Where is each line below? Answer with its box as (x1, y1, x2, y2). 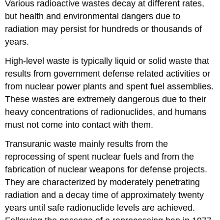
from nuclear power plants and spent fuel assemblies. (5, 81, 214, 91)
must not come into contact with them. (5, 119, 154, 130)
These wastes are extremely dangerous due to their (5, 94, 207, 104)
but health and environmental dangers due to (5, 11, 181, 22)
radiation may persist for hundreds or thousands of (5, 24, 202, 34)
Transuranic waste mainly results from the (5, 138, 168, 149)
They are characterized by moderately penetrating (5, 177, 200, 187)
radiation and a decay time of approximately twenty (5, 190, 204, 200)
